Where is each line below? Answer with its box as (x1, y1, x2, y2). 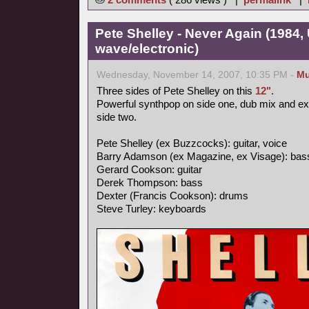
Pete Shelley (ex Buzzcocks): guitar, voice (97, 137, 287, 149)
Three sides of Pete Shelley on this (97, 85, 255, 97)
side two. (97, 111, 137, 123)
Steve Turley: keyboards (97, 203, 206, 215)
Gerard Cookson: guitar (97, 163, 202, 175)
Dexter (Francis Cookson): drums (97, 190, 248, 201)
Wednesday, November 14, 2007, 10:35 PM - (97, 70, 297, 80)
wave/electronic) (95, 41, 199, 56)
